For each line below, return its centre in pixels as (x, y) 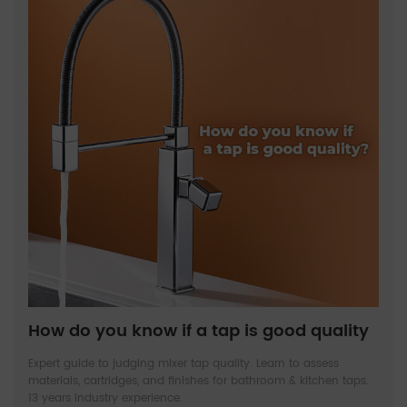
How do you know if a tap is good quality (199, 331)
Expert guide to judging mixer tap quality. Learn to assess (184, 363)
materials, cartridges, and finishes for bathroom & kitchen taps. (199, 381)
